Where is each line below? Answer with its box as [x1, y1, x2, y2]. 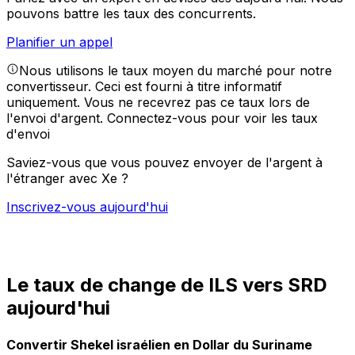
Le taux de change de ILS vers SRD [6, 273, 327, 297]
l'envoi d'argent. [6, 110, 107, 127]
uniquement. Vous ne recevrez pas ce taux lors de [6, 94, 310, 111]
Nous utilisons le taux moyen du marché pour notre [19, 63, 332, 79]
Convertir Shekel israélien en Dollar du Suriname [6, 336, 312, 353]
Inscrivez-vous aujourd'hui [6, 199, 168, 216]
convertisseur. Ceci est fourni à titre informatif [6, 78, 282, 95]
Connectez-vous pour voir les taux [107, 110, 318, 127]
